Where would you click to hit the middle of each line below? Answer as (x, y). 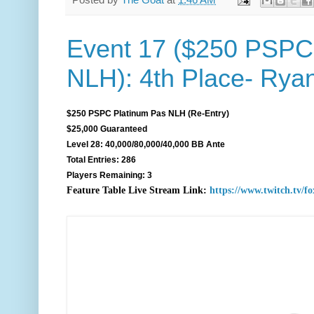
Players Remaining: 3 (109, 175)
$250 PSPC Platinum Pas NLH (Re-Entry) (148, 113)
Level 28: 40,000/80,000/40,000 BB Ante (146, 144)
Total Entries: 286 (101, 159)
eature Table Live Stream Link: (140, 190)
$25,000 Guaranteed (107, 129)
